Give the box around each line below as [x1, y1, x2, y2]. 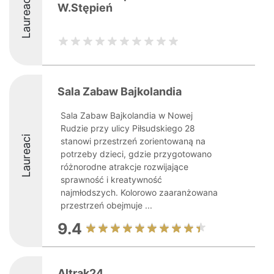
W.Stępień [57, 1, 113, 14]
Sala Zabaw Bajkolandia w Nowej [61, 110, 193, 120]
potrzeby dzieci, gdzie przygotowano [61, 149, 212, 159]
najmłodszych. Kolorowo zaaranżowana [61, 187, 218, 198]
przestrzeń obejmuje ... [61, 200, 152, 210]
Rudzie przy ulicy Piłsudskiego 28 [61, 123, 195, 133]
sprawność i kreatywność [61, 174, 162, 185]
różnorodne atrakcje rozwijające [61, 161, 188, 172]
